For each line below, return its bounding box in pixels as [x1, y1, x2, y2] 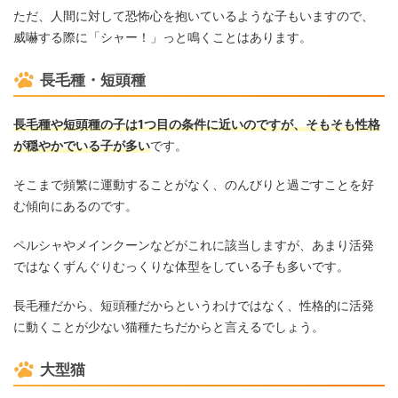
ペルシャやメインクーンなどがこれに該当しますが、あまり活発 [13, 237, 374, 253]
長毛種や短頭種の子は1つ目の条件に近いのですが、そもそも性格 [13, 116, 380, 132]
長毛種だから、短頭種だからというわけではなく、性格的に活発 [13, 298, 374, 314]
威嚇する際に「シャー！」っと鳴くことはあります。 [13, 29, 312, 45]
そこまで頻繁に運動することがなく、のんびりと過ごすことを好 [13, 177, 374, 193]
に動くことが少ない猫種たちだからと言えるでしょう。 [13, 319, 324, 335]
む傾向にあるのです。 [13, 198, 138, 214]
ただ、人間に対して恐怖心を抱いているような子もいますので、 [13, 8, 374, 24]
